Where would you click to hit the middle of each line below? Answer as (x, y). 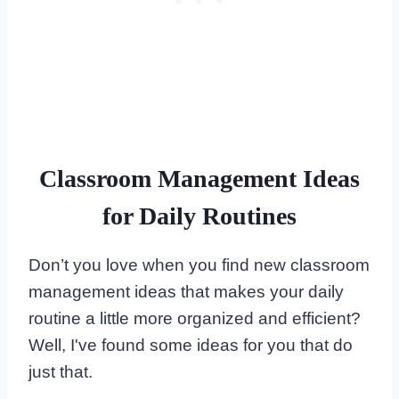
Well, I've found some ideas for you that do (191, 346)
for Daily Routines (199, 216)
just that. (61, 372)
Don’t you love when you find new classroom (199, 265)
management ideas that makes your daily (186, 292)
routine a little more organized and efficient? (195, 319)
